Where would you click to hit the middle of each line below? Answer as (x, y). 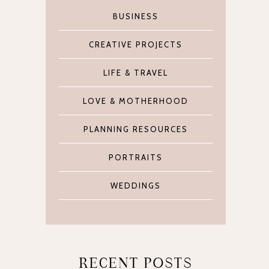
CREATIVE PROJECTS (136, 45)
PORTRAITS (136, 158)
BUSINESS (136, 17)
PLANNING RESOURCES (136, 129)
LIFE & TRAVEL (136, 73)
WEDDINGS (136, 186)
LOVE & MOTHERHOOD (136, 101)
